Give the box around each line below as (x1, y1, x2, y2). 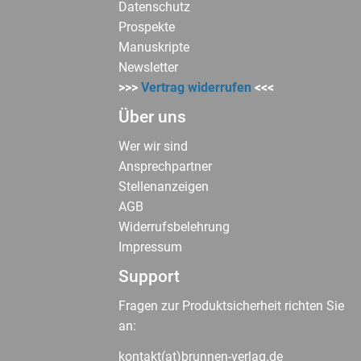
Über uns (118, 106, 186, 127)
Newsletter (118, 60, 178, 76)
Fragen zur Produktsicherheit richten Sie (118, 298, 344, 314)
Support (118, 266, 180, 286)
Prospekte (118, 19, 175, 35)
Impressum (118, 239, 182, 255)
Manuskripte (118, 39, 189, 56)
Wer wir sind (118, 139, 188, 155)
